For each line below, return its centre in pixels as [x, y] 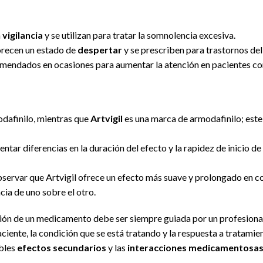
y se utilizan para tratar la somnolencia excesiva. [139, 35]
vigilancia [23, 35]
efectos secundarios [62, 248]
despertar [100, 50]
